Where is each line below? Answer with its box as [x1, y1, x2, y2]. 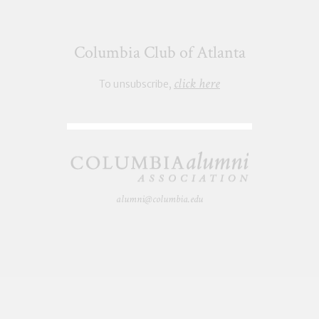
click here [174, 75, 220, 93]
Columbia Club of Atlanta [73, 41, 246, 63]
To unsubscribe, [99, 78, 174, 90]
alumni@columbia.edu [116, 192, 203, 206]
